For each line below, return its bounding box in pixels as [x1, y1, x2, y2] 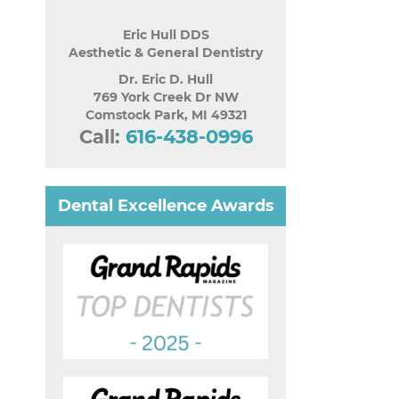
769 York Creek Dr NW [93, 89, 239, 106]
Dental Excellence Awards [57, 196, 274, 216]
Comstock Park [85, 107, 184, 124]
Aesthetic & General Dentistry [69, 45, 263, 61]
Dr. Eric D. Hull [118, 71, 213, 88]
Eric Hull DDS [122, 27, 209, 44]
